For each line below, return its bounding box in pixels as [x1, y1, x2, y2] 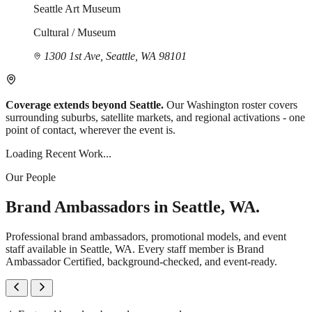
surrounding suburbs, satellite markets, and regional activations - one [6, 111, 305, 124]
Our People [6, 171, 56, 184]
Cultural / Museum [33, 26, 116, 39]
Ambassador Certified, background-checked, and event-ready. [6, 256, 277, 268]
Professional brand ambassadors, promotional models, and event [6, 231, 286, 243]
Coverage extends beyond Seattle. [6, 99, 166, 111]
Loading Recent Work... [6, 148, 111, 160]
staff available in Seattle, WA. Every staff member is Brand [6, 243, 264, 256]
